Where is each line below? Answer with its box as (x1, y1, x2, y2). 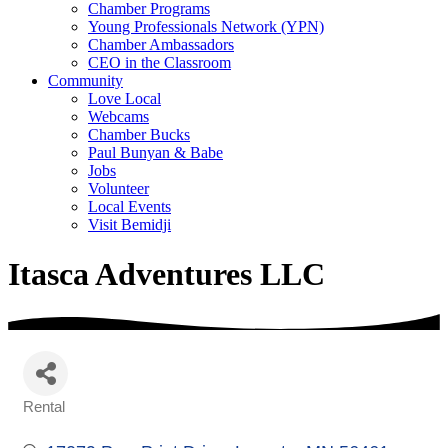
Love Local (88, 90, 161, 108)
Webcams (88, 108, 149, 126)
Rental (23, 398, 65, 416)
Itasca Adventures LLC (8, 255, 325, 292)
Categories (22, 412, 98, 430)
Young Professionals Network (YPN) (88, 18, 324, 36)
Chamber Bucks (88, 126, 190, 144)
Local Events (88, 198, 171, 216)
